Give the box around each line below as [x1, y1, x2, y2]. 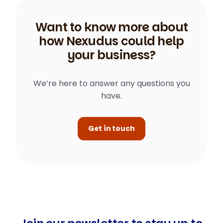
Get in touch [88, 123, 135, 133]
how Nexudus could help [39, 33, 184, 49]
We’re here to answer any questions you [33, 78, 190, 89]
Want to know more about [35, 19, 188, 35]
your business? [67, 47, 156, 63]
